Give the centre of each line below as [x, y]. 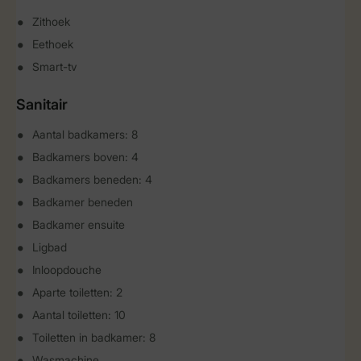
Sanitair [42, 104]
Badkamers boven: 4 [85, 157]
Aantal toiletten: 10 [79, 315]
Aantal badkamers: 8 [85, 134]
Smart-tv [54, 66]
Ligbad [50, 247]
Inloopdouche [67, 270]
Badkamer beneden [83, 202]
